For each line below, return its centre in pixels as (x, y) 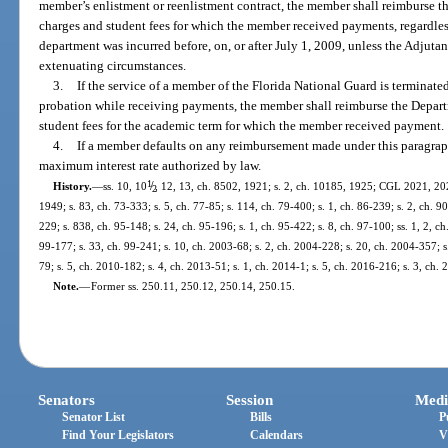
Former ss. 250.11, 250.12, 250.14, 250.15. (192, 286)
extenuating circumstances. (113, 66)
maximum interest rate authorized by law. (150, 166)
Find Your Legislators (118, 434)
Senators (67, 399)
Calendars (277, 434)
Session (250, 399)
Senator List (94, 416)
